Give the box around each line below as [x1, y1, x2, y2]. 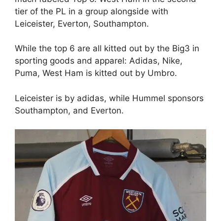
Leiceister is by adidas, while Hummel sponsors [15, 93, 204, 103]
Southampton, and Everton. [15, 105, 124, 115]
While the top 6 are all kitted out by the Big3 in [15, 43, 199, 53]
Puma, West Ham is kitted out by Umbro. [15, 68, 177, 78]
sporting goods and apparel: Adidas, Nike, [15, 56, 183, 66]
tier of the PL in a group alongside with [15, 6, 168, 16]
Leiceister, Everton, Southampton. [15, 18, 149, 29]
